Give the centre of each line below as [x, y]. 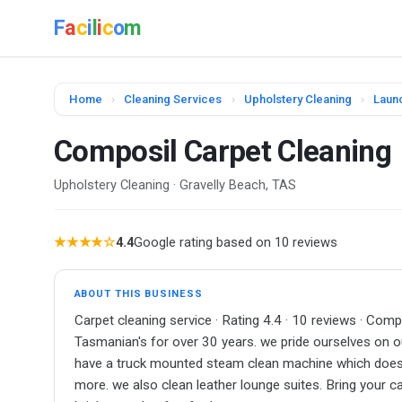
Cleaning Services [173, 100]
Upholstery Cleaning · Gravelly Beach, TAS [175, 184]
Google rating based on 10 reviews [235, 243]
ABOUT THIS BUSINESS [138, 294]
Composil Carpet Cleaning [223, 151]
